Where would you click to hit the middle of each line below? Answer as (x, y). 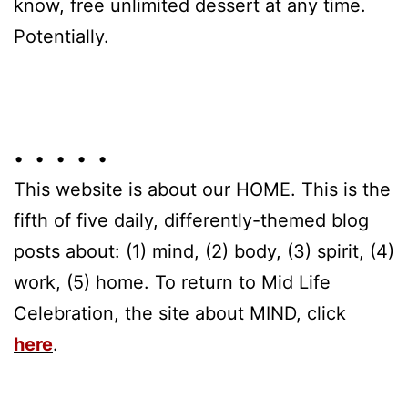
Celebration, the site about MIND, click (180, 313)
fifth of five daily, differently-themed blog (191, 220)
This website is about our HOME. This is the (202, 189)
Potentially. (61, 36)
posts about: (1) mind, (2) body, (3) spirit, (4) (204, 251)
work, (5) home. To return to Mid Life (172, 282)
